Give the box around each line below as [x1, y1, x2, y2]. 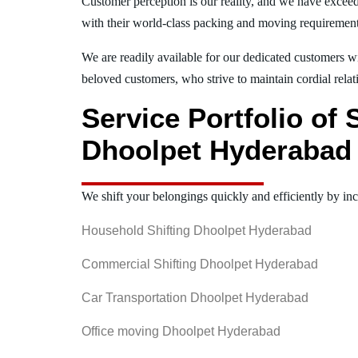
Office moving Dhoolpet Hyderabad [82, 324, 280, 338]
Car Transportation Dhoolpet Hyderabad [82, 290, 308, 304]
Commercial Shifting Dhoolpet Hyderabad [82, 257, 318, 271]
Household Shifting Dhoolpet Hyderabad [82, 223, 312, 237]
